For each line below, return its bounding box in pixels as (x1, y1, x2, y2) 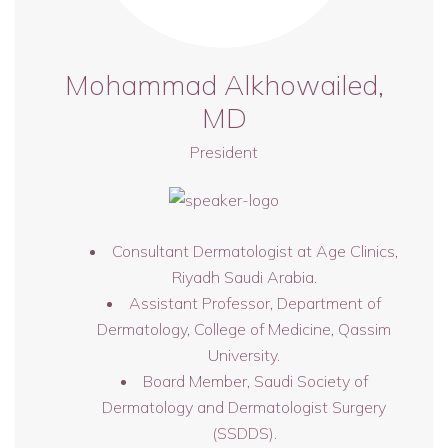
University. (208, 345, 280, 365)
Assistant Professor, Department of (129, 293, 381, 313)
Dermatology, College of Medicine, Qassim (97, 319, 391, 339)
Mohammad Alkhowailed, (64, 67, 384, 102)
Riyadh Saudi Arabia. (171, 267, 317, 287)
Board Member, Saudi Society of (142, 371, 368, 391)
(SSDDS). (211, 423, 277, 443)
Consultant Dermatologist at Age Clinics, (112, 241, 398, 261)
